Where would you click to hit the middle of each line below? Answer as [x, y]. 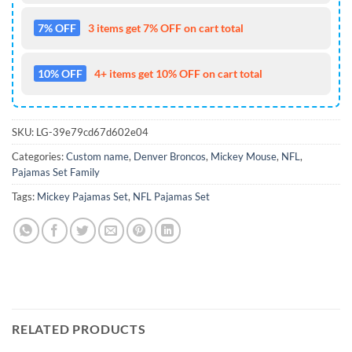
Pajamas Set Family [56, 172]
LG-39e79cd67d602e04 [92, 132]
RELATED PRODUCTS [79, 329]
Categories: [39, 156]
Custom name [97, 156]
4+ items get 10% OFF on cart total [178, 73]
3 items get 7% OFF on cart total [166, 27]
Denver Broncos [170, 156]
